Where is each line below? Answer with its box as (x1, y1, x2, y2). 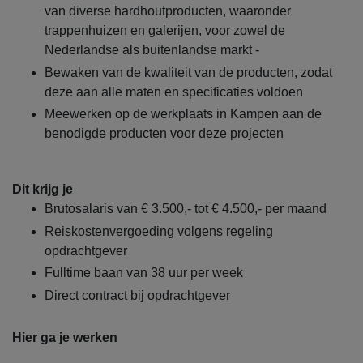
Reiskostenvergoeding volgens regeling (45, 224, 273, 238)
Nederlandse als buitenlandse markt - (45, 43, 259, 58)
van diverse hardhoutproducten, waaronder (45, 4, 291, 19)
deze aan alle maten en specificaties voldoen (45, 84, 303, 99)
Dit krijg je (12, 182, 73, 197)
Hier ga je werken (12, 330, 117, 344)
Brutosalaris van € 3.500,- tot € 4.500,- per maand (45, 202, 327, 216)
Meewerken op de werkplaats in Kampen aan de (45, 107, 322, 122)
